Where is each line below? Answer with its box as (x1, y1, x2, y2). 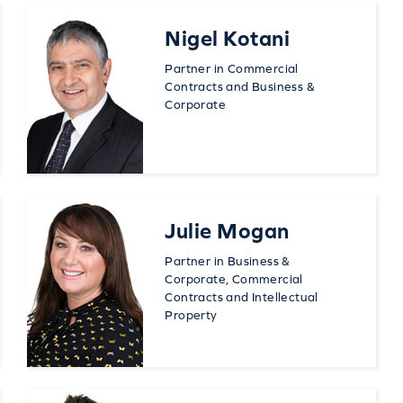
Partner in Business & (165, 254, 291, 269)
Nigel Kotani (165, 26, 291, 51)
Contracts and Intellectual (165, 290, 318, 305)
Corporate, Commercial (165, 272, 303, 287)
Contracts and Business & (165, 79, 315, 94)
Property (165, 308, 218, 323)
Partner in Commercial (165, 61, 299, 76)
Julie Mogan (165, 219, 290, 244)
